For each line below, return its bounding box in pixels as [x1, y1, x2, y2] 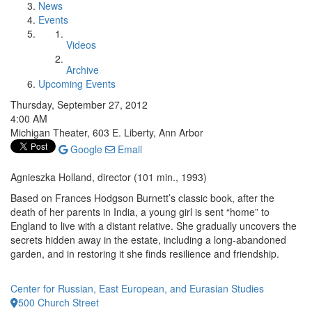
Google [68, 142, 102, 156]
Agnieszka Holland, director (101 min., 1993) [10, 170, 207, 184]
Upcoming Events [38, 77, 116, 91]
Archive [66, 63, 99, 77]
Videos [66, 38, 96, 52]
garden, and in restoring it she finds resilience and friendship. [10, 247, 279, 260]
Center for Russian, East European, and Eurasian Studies [10, 281, 264, 295]
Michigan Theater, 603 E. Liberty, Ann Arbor [10, 125, 203, 139]
